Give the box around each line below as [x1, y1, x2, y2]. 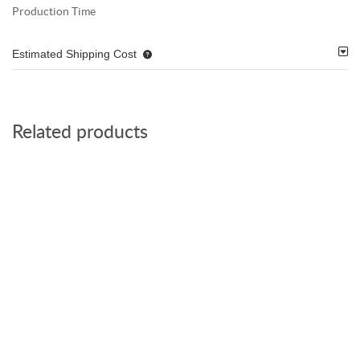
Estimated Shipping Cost [12, 47, 137, 61]
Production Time [12, 5, 96, 18]
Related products [12, 123, 148, 142]
